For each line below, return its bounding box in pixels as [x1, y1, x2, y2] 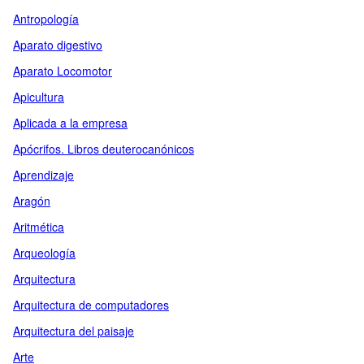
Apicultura [13, 89, 64, 105]
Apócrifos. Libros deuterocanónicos [13, 141, 194, 157]
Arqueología [13, 245, 76, 261]
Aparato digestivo [13, 37, 102, 53]
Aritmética [13, 219, 64, 235]
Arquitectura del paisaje [13, 323, 134, 339]
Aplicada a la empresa [13, 115, 128, 131]
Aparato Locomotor [13, 63, 112, 79]
